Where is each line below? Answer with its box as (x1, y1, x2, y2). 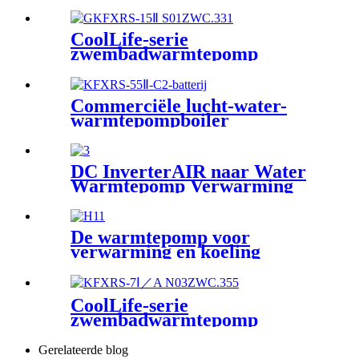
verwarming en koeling (71, 240, 260, 262)
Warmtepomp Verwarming (71, 175, 293, 196)
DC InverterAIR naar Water (71, 160, 306, 182)
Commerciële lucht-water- (71, 95, 287, 116)
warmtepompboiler (71, 110, 229, 131)
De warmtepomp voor (71, 226, 250, 248)
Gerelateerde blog (38, 342, 128, 357)
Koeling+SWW (71, 189, 196, 211)
